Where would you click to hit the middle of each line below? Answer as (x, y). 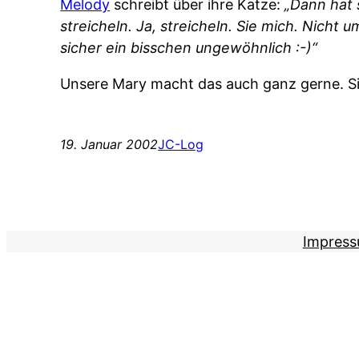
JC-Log (181, 145)
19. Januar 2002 (109, 145)
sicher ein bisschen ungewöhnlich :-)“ (189, 48)
